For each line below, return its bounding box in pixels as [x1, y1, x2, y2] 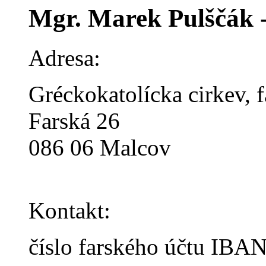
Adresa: [28, 45, 100, 71]
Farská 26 [28, 107, 120, 134]
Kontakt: [28, 197, 110, 223]
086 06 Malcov [28, 134, 171, 160]
